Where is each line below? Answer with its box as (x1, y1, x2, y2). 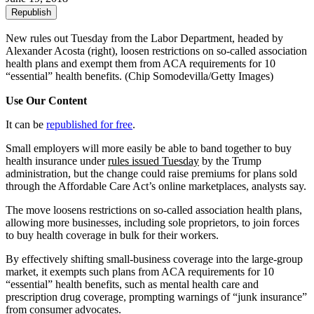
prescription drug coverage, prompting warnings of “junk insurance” (6, 290, 307, 303)
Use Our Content (6, 94, 87, 107)
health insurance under (6, 154, 108, 167)
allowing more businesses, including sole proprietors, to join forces (6, 216, 299, 228)
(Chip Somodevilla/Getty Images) (125, 69, 273, 82)
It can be (6, 118, 46, 130)
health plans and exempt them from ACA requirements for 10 (6, 57, 275, 69)
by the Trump (199, 154, 261, 167)
